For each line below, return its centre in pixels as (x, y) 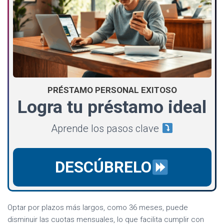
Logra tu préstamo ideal (112, 107)
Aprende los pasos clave (106, 128)
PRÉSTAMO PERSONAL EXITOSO (112, 90)
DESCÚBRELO (103, 167)
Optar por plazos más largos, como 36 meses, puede (98, 208)
